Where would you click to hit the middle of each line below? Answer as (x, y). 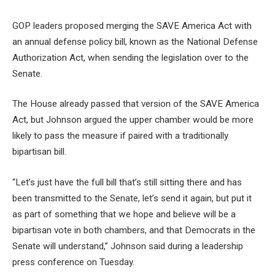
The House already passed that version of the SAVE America (136, 104)
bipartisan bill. (39, 152)
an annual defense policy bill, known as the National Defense (135, 41)
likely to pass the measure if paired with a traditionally (120, 136)
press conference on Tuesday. (75, 262)
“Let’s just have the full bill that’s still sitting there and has (127, 182)
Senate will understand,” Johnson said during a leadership (128, 246)
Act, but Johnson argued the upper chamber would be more (133, 120)
